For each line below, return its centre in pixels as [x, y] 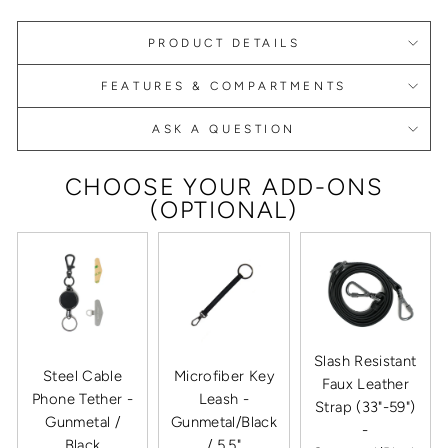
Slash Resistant [365, 360]
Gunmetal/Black [224, 421]
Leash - [224, 398]
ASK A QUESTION [224, 128]
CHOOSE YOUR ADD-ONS [224, 186]
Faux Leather [365, 383]
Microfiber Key [224, 375]
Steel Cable [83, 375]
